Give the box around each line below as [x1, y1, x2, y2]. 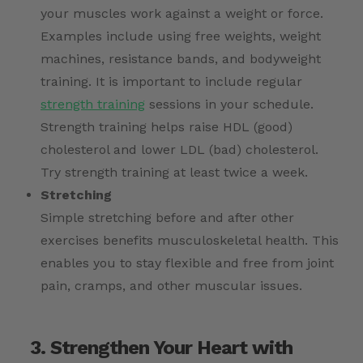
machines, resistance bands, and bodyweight [41, 51, 321, 67]
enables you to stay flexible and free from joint [41, 255, 334, 271]
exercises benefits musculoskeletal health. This [41, 233, 339, 249]
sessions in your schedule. [145, 96, 314, 113]
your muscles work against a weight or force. [41, 6, 323, 22]
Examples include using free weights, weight [41, 28, 321, 45]
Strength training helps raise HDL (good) [41, 119, 293, 135]
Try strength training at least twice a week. [41, 164, 308, 181]
